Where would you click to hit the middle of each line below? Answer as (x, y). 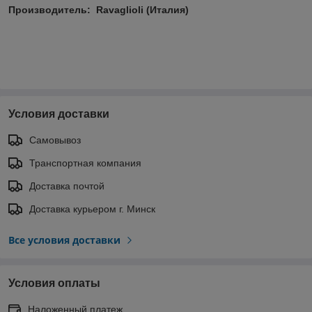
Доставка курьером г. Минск (92, 209)
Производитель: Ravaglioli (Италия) (99, 9)
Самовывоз (55, 140)
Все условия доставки (64, 240)
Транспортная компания (85, 163)
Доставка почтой (67, 186)
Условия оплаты (54, 283)
